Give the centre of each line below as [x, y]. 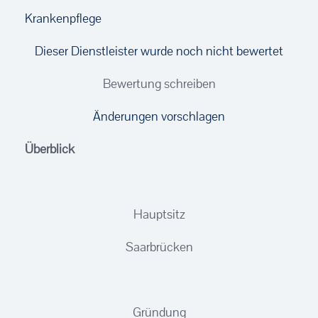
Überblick [50, 149]
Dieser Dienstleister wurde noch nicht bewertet [159, 51]
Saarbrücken [159, 247]
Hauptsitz [159, 214]
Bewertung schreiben [159, 83]
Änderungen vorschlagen [159, 116]
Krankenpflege [63, 18]
